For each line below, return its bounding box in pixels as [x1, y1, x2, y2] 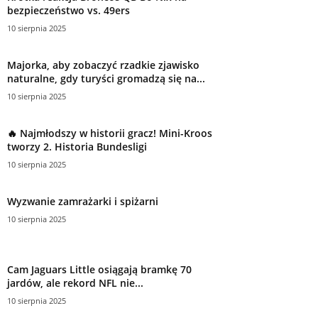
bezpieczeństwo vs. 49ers [7, 3, 130, 17]
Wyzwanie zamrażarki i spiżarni [7, 194, 158, 208]
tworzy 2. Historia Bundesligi [7, 139, 147, 153]
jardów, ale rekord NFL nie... [7, 275, 143, 290]
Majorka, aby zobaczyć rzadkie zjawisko [7, 57, 199, 72]
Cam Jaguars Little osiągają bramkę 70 [7, 262, 192, 276]
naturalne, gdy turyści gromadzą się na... [7, 71, 205, 85]
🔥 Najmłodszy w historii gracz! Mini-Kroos [7, 126, 212, 140]
